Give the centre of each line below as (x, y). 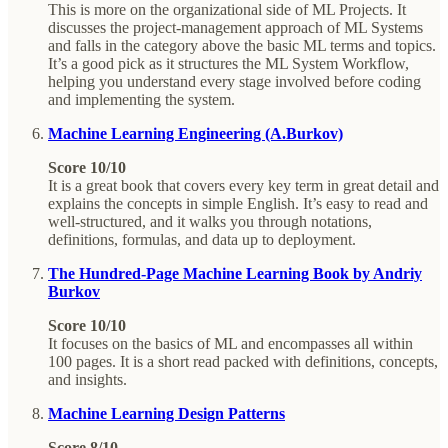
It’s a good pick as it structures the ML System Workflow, (228, 63)
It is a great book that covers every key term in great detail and (243, 185)
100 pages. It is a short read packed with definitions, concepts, (243, 361)
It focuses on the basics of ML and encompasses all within (230, 343)
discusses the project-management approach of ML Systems (235, 27)
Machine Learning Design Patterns (166, 413)
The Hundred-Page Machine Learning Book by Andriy (235, 273)
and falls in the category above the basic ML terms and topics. (242, 45)
